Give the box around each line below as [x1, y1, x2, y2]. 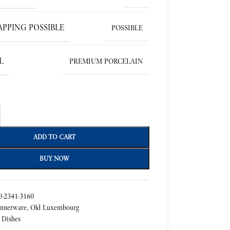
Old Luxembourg [30, 203, 80, 212]
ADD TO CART [33, 132, 76, 141]
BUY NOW [40, 154, 70, 163]
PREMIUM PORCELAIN [69, 56, 143, 66]
